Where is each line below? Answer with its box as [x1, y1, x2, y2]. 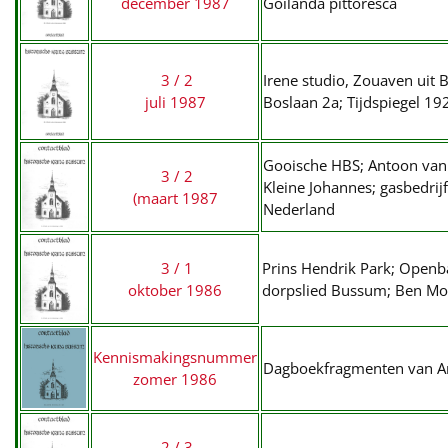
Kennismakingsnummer [93, 347, 257, 367]
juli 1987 [144, 92, 206, 112]
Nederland [263, 199, 335, 219]
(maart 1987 [132, 188, 218, 208]
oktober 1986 [128, 280, 222, 300]
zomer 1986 [133, 369, 217, 389]
